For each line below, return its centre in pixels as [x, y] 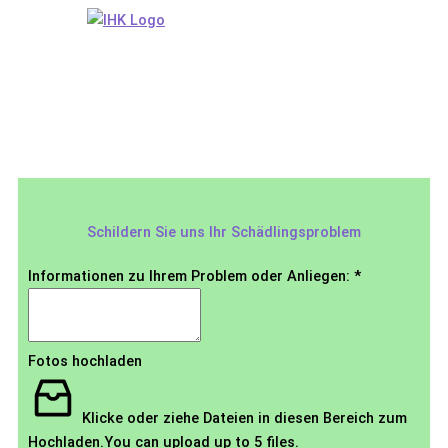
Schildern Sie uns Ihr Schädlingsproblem [224, 231]
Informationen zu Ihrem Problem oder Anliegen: [191, 275]
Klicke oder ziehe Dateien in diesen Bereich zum [244, 417]
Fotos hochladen [85, 360]
